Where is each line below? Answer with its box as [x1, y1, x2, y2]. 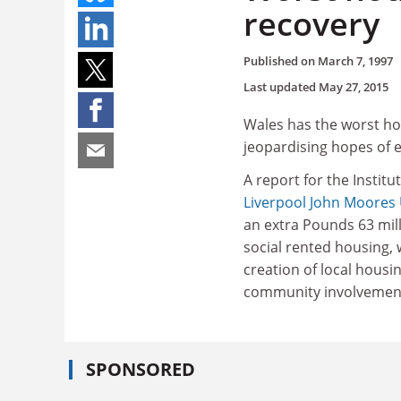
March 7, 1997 [318, 52, 393, 69]
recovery [243, 2, 380, 46]
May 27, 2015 [319, 78, 388, 95]
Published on [243, 52, 318, 69]
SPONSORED [86, 356, 195, 381]
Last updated [243, 78, 319, 95]
